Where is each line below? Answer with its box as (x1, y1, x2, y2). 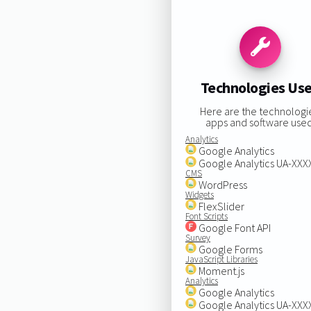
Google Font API (196, 220, 271, 235)
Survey (185, 231, 210, 244)
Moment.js (196, 263, 244, 278)
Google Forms (196, 242, 262, 256)
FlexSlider (196, 199, 244, 213)
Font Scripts (185, 210, 228, 222)
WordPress (196, 177, 247, 192)
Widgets (185, 188, 214, 201)
